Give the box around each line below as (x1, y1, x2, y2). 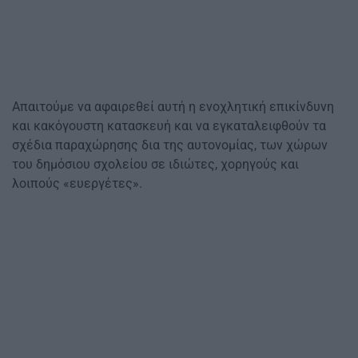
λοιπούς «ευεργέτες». (12, 176, 142, 192)
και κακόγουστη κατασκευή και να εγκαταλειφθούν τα (12, 118, 326, 134)
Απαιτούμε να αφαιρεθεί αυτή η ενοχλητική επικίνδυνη (12, 99, 334, 115)
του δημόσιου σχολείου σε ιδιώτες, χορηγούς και (12, 157, 299, 173)
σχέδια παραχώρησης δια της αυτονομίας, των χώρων (12, 137, 328, 153)
